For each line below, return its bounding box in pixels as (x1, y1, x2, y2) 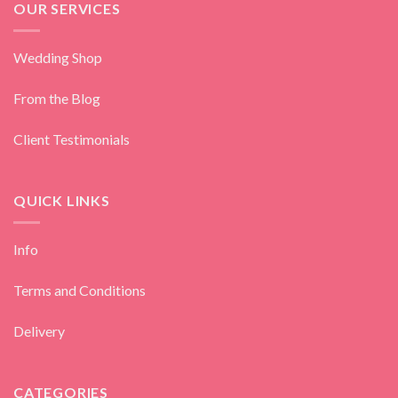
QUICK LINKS (13, 192, 110, 210)
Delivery (13, 322, 65, 339)
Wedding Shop (13, 48, 102, 66)
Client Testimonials (13, 130, 130, 147)
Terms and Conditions (13, 281, 146, 298)
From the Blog (13, 89, 100, 107)
